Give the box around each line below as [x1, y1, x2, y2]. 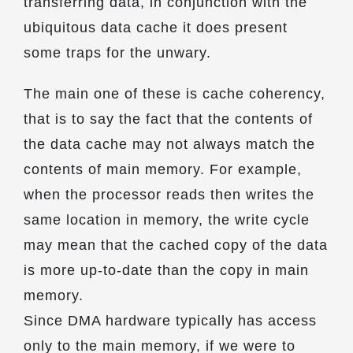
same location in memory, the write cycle [24, 212, 310, 228]
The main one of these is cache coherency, [24, 86, 325, 102]
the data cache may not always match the [24, 136, 315, 152]
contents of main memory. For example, [24, 162, 302, 177]
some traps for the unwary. [24, 45, 211, 61]
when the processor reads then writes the [24, 187, 314, 203]
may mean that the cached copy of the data [24, 237, 328, 253]
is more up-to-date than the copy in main [24, 262, 309, 278]
